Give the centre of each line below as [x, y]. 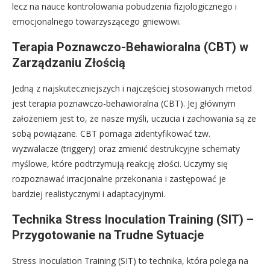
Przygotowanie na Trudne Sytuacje [108, 235]
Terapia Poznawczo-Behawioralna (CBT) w [130, 47]
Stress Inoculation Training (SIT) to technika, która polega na [130, 261]
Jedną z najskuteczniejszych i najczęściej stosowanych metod [132, 89]
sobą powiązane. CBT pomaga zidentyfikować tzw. [111, 134]
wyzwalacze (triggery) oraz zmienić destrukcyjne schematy [126, 149]
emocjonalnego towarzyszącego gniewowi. [96, 22]
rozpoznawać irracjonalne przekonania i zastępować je [119, 179]
